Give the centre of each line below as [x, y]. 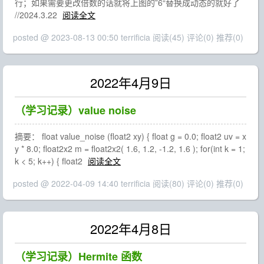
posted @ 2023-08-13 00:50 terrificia [83, 37]
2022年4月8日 [131, 228]
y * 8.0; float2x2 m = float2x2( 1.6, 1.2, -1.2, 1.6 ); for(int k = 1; [130, 148]
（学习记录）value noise [75, 110]
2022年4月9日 [131, 82]
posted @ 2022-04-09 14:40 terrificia [83, 183]
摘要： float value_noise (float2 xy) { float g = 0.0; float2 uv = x [131, 136]
